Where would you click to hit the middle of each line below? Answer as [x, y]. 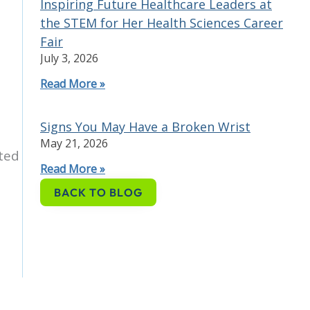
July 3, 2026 [69, 58]
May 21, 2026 [74, 143]
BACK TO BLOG [98, 192]
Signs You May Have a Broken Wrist [145, 126]
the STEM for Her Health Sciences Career [162, 22]
